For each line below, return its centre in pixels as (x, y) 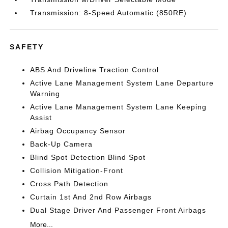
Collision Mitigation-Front (77, 170)
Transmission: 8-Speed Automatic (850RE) (109, 13)
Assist (41, 118)
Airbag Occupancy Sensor (78, 131)
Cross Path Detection (69, 184)
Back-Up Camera (62, 144)
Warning (45, 94)
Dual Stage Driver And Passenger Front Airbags (118, 210)
